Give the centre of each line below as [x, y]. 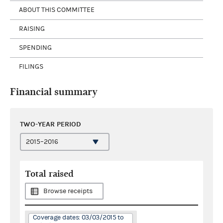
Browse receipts [68, 191]
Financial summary [54, 92]
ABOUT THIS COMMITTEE [57, 10]
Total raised [49, 174]
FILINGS [31, 67]
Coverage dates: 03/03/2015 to [78, 217]
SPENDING [35, 48]
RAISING [32, 29]
